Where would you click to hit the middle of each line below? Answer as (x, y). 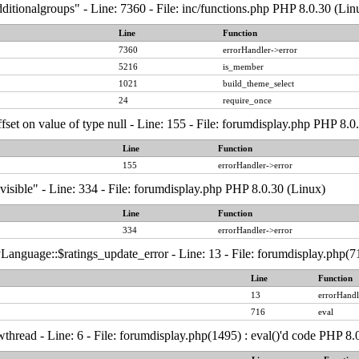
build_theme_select (258, 83)
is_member (243, 67)
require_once (247, 100)
